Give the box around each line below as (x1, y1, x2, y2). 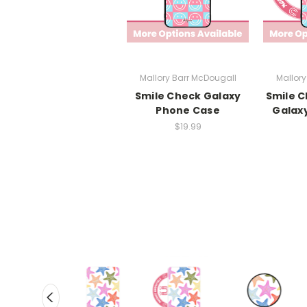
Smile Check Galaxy (134, 88, 241, 103)
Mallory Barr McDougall (139, 71, 236, 84)
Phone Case (156, 103, 220, 117)
